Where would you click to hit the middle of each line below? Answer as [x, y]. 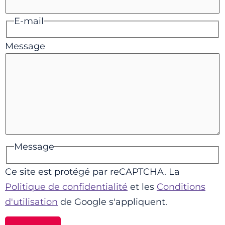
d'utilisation [31, 202]
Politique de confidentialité [66, 187]
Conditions [181, 187]
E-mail [29, 21]
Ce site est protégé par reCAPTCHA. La [92, 172]
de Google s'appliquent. [113, 202]
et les [142, 187]
